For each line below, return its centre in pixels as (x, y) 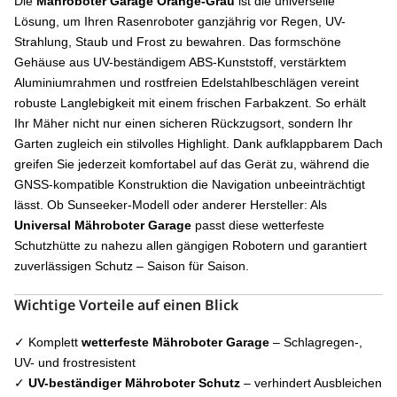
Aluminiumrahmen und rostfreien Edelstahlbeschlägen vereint (187, 82)
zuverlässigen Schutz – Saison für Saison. (132, 265)
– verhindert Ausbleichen (311, 382)
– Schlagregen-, (316, 342)
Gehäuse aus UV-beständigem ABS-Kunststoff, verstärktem (180, 62)
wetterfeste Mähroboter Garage (175, 342)
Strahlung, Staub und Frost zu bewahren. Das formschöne (178, 41)
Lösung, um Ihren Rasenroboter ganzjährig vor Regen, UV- (180, 21)
